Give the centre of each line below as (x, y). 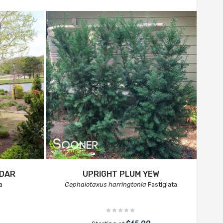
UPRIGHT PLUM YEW (121, 174)
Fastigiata (162, 184)
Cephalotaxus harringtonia (106, 184)
